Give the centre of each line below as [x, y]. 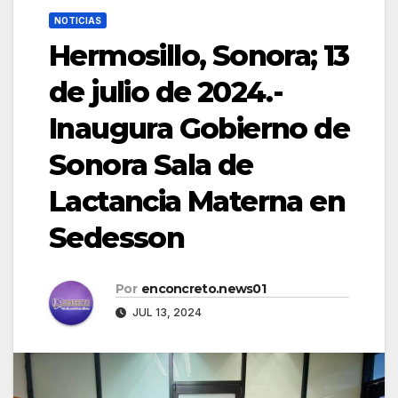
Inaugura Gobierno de [199, 128]
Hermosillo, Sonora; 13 [199, 55]
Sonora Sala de [151, 164]
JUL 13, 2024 [166, 312]
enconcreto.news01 [203, 288]
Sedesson [117, 237]
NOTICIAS [78, 20]
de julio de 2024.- [166, 92]
